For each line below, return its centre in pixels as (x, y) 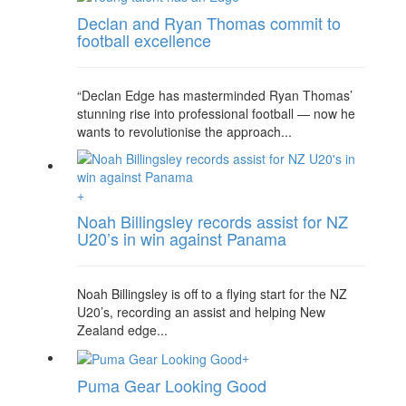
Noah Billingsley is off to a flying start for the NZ (212, 293)
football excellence (144, 39)
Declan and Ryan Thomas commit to (209, 22)
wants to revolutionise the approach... (184, 131)
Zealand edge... (122, 329)
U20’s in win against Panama (182, 238)
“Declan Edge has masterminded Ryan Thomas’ (215, 95)
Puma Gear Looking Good (172, 385)
